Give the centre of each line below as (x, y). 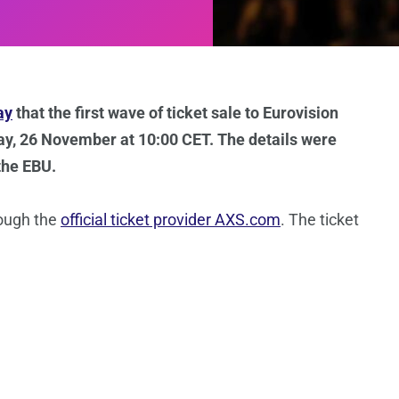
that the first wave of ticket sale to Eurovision (175, 113)
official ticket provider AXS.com (171, 220)
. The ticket (320, 220)
